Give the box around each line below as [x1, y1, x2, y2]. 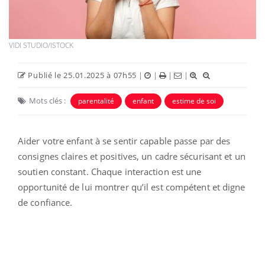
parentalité [78, 96, 114, 106]
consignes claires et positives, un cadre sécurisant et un [18, 150, 245, 163]
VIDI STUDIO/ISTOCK [9, 40, 73, 51]
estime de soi [172, 96, 216, 106]
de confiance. [18, 196, 73, 209]
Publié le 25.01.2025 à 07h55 [25, 70, 137, 81]
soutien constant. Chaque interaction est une [18, 166, 202, 178]
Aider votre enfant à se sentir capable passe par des [18, 135, 231, 147]
